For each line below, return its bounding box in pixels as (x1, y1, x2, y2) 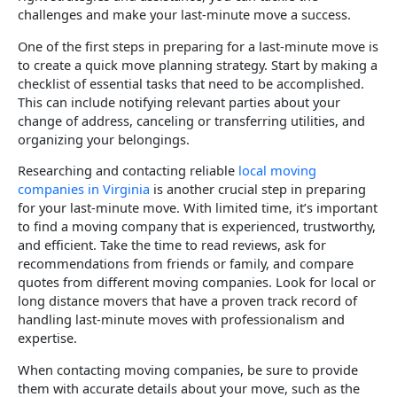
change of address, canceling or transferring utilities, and (18, 111, 365, 129)
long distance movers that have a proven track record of (18, 292, 357, 310)
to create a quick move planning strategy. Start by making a (18, 55, 378, 74)
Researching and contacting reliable (18, 161, 238, 180)
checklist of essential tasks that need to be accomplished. (18, 74, 364, 92)
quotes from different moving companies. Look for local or (18, 273, 376, 292)
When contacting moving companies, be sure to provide (18, 360, 358, 378)
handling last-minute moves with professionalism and (18, 310, 345, 329)
